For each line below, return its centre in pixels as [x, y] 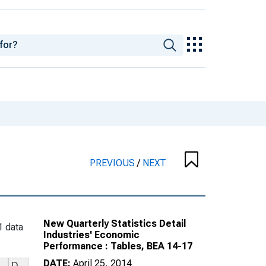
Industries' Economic [91, 235]
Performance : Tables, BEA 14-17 [118, 246]
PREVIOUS [113, 163]
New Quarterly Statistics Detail [115, 223]
